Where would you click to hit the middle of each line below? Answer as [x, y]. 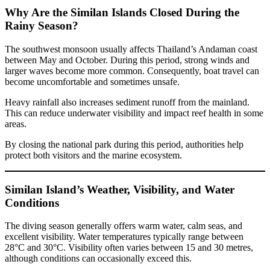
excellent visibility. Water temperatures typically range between [124, 237]
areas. [16, 124]
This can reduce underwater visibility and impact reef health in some [134, 113]
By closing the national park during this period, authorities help [124, 144]
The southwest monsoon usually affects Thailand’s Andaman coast [131, 49]
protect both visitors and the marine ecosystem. [93, 155]
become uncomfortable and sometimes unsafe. [92, 81]
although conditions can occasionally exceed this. [98, 259]
